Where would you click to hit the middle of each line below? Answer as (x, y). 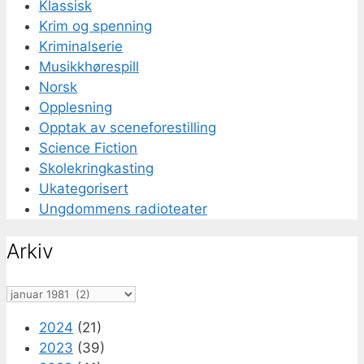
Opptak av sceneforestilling (128, 128)
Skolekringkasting (96, 169)
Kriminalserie (81, 47)
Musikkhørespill (89, 67)
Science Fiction (88, 148)
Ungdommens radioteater (123, 209)
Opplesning (76, 108)
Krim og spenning (95, 26)
